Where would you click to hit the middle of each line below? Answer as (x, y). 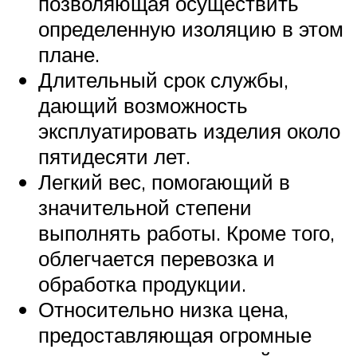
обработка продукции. (142, 283)
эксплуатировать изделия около (189, 130)
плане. (69, 54)
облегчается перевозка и (157, 258)
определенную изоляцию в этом (191, 28)
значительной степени (145, 207)
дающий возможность (143, 105)
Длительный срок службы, (163, 79)
